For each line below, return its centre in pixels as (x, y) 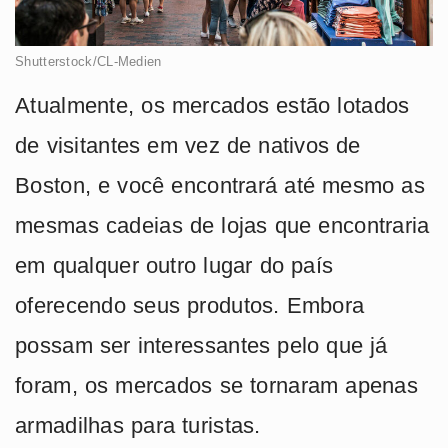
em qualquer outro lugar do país (174, 265)
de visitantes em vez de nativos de (188, 145)
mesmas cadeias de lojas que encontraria (222, 225)
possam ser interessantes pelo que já (201, 345)
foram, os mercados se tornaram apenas (217, 385)
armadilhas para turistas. (138, 425)
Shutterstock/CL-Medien (88, 61)
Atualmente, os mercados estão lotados (212, 105)
